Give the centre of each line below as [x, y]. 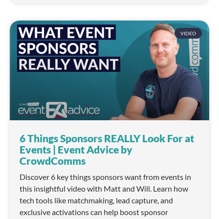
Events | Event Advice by [76, 150]
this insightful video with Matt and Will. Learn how [104, 189]
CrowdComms [53, 161]
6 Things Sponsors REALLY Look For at [107, 138]
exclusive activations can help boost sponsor [94, 212]
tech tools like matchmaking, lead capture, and [96, 200]
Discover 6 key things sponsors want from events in [105, 177]
